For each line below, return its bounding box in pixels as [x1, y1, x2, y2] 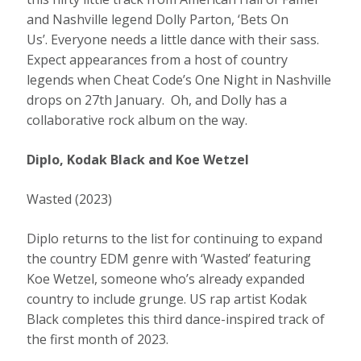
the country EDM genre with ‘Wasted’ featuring [27, 249, 312, 268]
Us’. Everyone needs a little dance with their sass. [27, 30, 320, 48]
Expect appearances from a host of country [27, 50, 288, 68]
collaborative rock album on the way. [27, 110, 248, 129]
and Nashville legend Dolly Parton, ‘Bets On [27, 10, 289, 28]
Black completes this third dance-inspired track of [27, 309, 326, 328]
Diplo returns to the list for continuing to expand [27, 229, 323, 247]
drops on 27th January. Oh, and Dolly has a [27, 90, 288, 109]
